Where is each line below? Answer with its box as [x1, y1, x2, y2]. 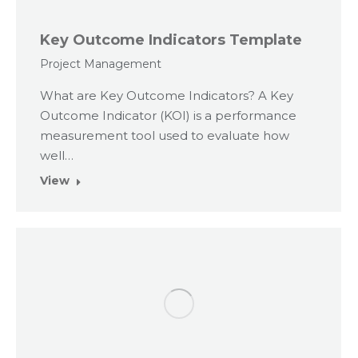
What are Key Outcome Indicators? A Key [40, 88, 293, 104]
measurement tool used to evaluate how [40, 128, 289, 144]
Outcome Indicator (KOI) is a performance [40, 108, 296, 124]
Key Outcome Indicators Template [40, 31, 302, 50]
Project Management [40, 57, 161, 72]
